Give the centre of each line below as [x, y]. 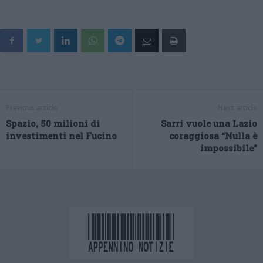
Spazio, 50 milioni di [53, 124]
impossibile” [229, 148]
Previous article [32, 108]
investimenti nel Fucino [61, 136]
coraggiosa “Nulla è [213, 136]
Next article [237, 108]
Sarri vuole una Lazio [209, 124]
